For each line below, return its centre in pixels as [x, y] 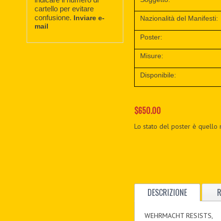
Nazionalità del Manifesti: [179, 18]
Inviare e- [89, 18]
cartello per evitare [64, 8]
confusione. [54, 17]
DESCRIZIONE [167, 193]
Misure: [152, 56]
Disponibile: [158, 75]
